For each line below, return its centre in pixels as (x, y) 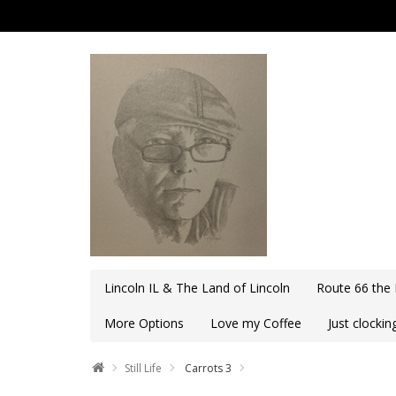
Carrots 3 (207, 368)
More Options (144, 323)
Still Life (143, 368)
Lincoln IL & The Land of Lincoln (197, 288)
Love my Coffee (256, 323)
